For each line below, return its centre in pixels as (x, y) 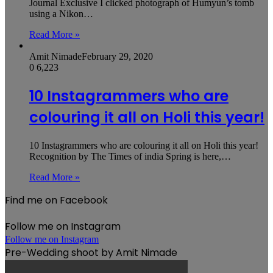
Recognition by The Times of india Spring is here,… (130, 156)
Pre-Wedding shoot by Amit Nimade (91, 252)
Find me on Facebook (56, 200)
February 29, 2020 (117, 57)
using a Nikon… (61, 14)
